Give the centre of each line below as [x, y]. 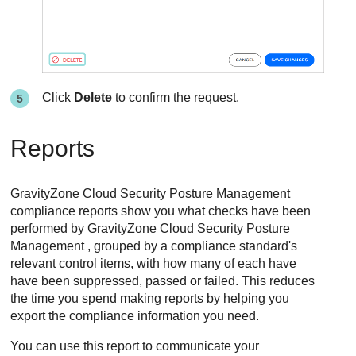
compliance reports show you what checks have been [161, 211]
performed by [49, 229]
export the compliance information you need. [135, 316]
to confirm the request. [176, 98]
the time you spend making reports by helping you [150, 299]
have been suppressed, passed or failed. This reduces [163, 281]
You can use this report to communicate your [135, 346]
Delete [93, 98]
